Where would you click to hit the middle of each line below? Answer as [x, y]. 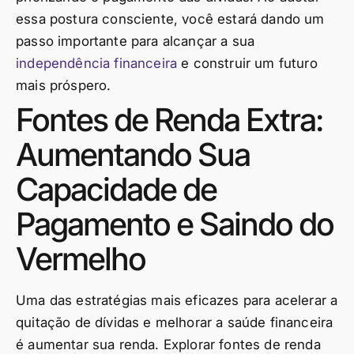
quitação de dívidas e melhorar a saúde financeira [175, 322]
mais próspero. [64, 85]
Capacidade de [116, 189]
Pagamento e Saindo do [175, 224]
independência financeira [97, 63]
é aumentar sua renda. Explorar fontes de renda [168, 345]
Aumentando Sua [133, 154]
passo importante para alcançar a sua [136, 41]
